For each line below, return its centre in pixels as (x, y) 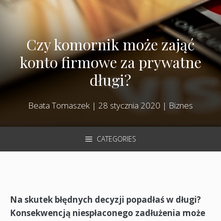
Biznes (181, 106)
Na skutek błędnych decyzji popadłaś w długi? (105, 200)
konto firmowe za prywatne (110, 62)
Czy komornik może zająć (110, 45)
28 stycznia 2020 (129, 106)
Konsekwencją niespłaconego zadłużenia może (108, 213)
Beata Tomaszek (59, 106)
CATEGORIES (116, 139)
